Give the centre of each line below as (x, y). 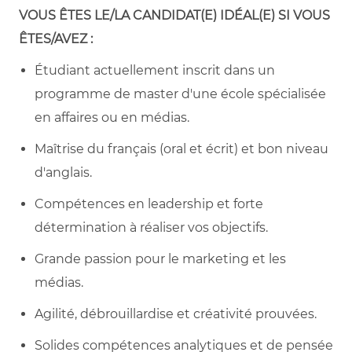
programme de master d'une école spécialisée (180, 93)
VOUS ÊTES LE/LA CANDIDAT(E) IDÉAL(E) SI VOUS (174, 15)
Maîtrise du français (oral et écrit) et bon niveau (181, 148)
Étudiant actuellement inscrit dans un (155, 70)
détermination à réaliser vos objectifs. (151, 227)
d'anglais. (63, 172)
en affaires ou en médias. (112, 117)
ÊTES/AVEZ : (56, 38)
